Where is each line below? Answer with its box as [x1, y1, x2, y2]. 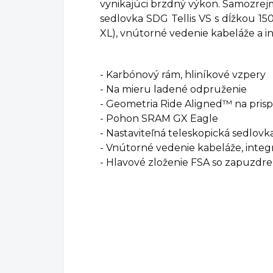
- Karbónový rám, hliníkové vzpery [100, 69, 266, 81]
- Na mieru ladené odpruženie [100, 83, 247, 96]
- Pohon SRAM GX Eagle [100, 113, 218, 125]
